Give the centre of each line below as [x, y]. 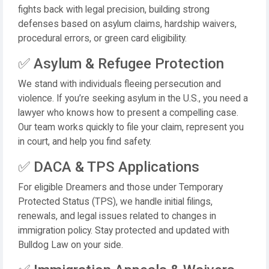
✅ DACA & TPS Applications [109, 167]
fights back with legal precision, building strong [114, 10]
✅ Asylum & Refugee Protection [121, 64]
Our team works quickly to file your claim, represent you [131, 127]
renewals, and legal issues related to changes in [117, 216]
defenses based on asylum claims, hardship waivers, [127, 24]
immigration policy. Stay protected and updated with [124, 231]
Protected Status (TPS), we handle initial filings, [115, 202]
